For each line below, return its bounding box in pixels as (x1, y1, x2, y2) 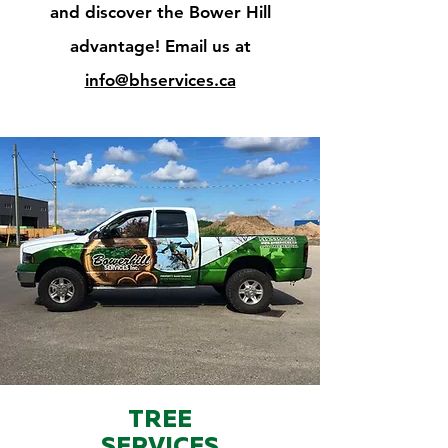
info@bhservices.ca (84, 70, 236, 90)
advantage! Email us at (69, 36, 251, 56)
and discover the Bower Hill (49, 2, 271, 22)
